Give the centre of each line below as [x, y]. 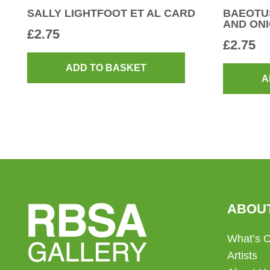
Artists [242, 256]
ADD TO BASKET [106, 67]
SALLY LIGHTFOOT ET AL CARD [111, 14]
